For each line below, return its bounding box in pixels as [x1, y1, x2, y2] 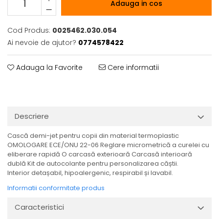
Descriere [15, 111, 49, 121]
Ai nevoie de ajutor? [7, 38, 76, 47]
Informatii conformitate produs [7, 183, 105, 193]
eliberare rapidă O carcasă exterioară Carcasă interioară [7, 150, 192, 159]
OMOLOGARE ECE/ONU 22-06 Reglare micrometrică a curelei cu [7, 140, 209, 150]
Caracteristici [15, 202, 64, 212]
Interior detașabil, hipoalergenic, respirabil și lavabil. [7, 168, 173, 177]
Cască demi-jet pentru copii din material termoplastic [7, 131, 179, 140]
